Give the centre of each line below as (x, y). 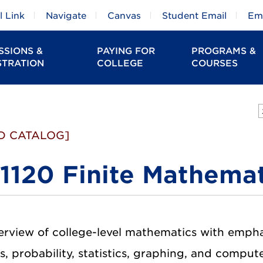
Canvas (124, 16)
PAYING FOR (126, 51)
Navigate (66, 16)
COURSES (215, 63)
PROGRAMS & (224, 51)
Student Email (194, 16)
